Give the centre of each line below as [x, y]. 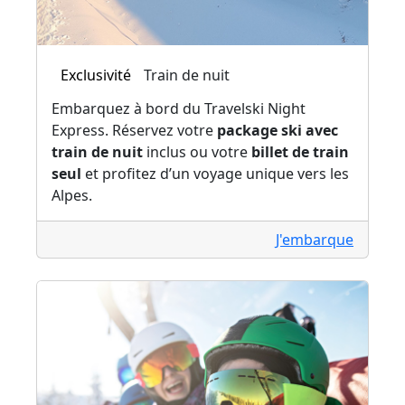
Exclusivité [96, 75]
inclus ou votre [197, 152]
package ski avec [278, 131]
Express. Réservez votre [134, 131]
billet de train [300, 152]
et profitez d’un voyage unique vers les [215, 174]
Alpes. [72, 196]
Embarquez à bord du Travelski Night [179, 109]
